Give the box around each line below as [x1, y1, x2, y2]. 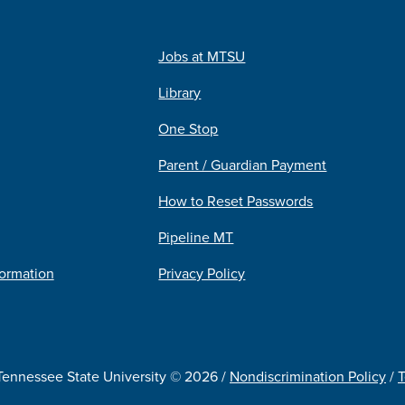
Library [158, 81, 202, 102]
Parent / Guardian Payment [158, 154, 327, 174]
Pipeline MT [158, 226, 234, 247]
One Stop [158, 118, 219, 138]
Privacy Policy [158, 262, 246, 283]
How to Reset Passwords [158, 190, 314, 211]
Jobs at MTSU [158, 45, 246, 66]
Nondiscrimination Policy [230, 366, 386, 387]
